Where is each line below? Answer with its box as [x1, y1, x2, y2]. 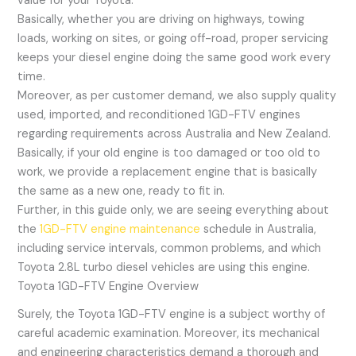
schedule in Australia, [203, 222, 317, 238]
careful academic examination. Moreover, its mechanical [17, 325, 320, 341]
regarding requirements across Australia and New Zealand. [17, 126, 331, 142]
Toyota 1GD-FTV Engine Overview [17, 279, 199, 295]
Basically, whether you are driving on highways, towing [17, 12, 305, 28]
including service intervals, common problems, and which [17, 241, 322, 257]
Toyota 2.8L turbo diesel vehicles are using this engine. [17, 260, 311, 276]
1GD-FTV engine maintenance [40, 222, 204, 238]
